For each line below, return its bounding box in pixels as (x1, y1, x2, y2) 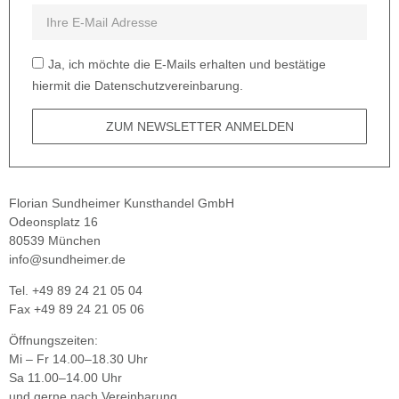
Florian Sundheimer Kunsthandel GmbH (9, 195, 234, 210)
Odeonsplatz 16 (9, 214, 98, 229)
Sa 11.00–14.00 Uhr (9, 370, 122, 386)
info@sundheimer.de (9, 251, 126, 266)
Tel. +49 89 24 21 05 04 (9, 282, 142, 297)
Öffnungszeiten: (9, 333, 98, 348)
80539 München (9, 232, 101, 248)
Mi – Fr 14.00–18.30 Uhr (9, 352, 148, 367)
